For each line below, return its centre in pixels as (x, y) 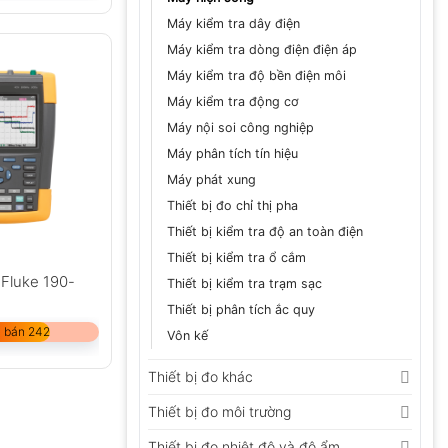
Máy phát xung (211, 179)
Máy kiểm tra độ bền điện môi (256, 75)
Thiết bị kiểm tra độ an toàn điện (265, 231)
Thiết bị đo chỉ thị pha (232, 205)
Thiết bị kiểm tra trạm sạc (244, 283)
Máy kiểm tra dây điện (233, 23)
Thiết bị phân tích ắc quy (241, 309)
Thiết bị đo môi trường (219, 411)
